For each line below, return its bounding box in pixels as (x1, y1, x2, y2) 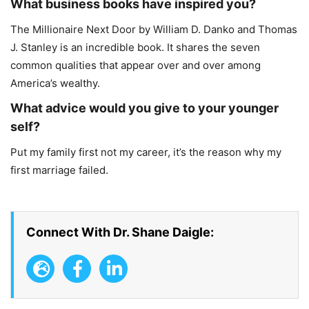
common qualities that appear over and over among (10, 58, 261, 72)
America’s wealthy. (10, 76, 100, 90)
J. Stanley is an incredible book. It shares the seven (10, 40, 260, 54)
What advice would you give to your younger (10, 100, 279, 115)
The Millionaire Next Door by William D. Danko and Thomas (10, 22, 297, 36)
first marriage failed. (10, 163, 108, 177)
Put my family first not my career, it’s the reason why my (10, 145, 281, 159)
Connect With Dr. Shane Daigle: (26, 224, 214, 239)
